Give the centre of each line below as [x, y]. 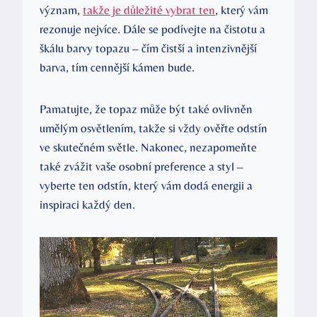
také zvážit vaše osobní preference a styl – [142, 167]
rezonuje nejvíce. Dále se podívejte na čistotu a [152, 29]
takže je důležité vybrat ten [149, 10]
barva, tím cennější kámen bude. [117, 68]
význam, [61, 10]
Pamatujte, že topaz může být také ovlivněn [146, 109]
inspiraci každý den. [87, 205]
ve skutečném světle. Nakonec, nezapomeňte [148, 148]
